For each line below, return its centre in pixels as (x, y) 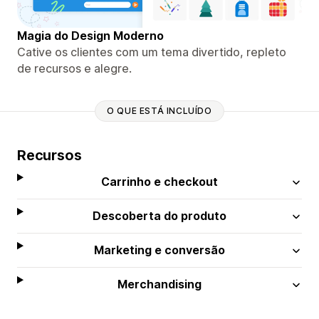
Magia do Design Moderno (90, 35)
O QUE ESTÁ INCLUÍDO (159, 111)
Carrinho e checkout (160, 181)
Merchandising (160, 284)
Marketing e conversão (160, 250)
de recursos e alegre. (74, 68)
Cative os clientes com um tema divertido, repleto (152, 52)
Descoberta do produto (160, 215)
